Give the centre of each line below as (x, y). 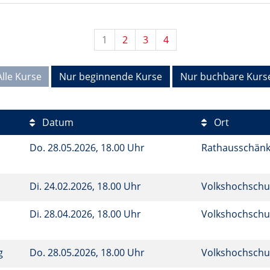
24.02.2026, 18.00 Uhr (94, 186)
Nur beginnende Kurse (111, 77)
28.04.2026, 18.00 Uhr (94, 214)
